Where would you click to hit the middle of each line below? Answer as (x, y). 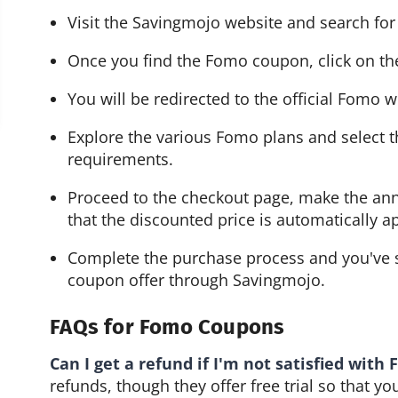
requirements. (121, 159)
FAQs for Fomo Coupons (167, 326)
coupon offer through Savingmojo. (197, 280)
